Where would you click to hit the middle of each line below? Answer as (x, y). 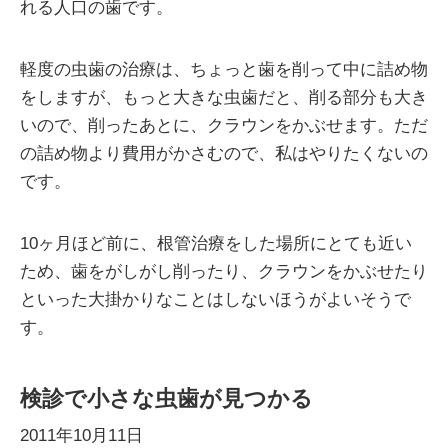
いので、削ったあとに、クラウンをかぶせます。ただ (224, 125)
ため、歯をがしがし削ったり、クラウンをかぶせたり (224, 271)
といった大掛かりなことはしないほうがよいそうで (215, 299)
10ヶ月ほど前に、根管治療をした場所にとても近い (216, 243)
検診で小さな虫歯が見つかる (166, 398)
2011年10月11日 (81, 435)
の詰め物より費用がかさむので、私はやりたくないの (224, 153)
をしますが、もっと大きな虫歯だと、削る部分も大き (224, 97)
